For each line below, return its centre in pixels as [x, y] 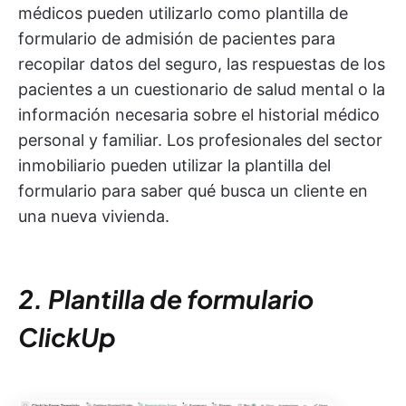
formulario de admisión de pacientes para [177, 38]
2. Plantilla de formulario [166, 298]
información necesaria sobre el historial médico [199, 114]
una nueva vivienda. [94, 216]
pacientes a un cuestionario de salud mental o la [202, 89]
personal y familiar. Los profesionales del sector [200, 140]
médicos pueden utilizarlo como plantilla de [183, 13]
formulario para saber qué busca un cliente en [193, 190]
